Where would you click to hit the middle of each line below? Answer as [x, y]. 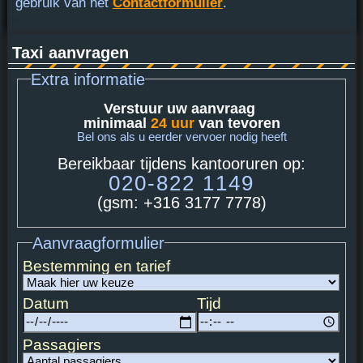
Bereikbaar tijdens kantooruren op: [181, 163]
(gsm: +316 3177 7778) [181, 202]
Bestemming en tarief [97, 267]
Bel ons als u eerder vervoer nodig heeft [181, 136]
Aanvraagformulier [98, 243]
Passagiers [62, 345]
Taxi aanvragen [70, 52]
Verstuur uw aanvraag [181, 108]
